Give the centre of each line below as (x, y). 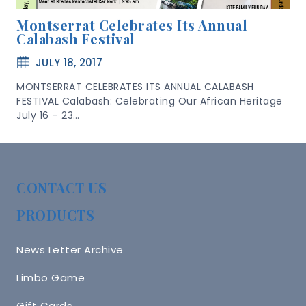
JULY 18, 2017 (69, 62)
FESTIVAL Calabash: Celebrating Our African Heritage (150, 101)
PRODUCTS (55, 215)
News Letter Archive (70, 249)
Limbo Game (51, 277)
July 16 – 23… (48, 115)
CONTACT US (61, 187)
